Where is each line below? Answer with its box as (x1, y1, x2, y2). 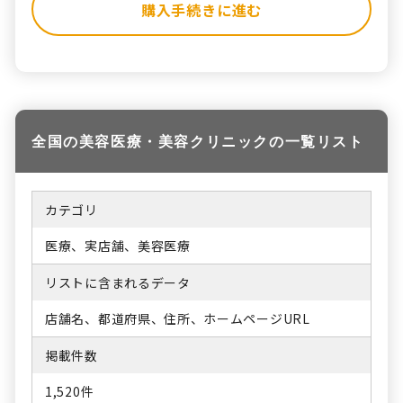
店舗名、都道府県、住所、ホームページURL (45, 309, 310, 327)
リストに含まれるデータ (45, 273, 191, 291)
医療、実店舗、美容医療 (45, 236, 191, 255)
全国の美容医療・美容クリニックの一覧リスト (31, 131, 364, 149)
